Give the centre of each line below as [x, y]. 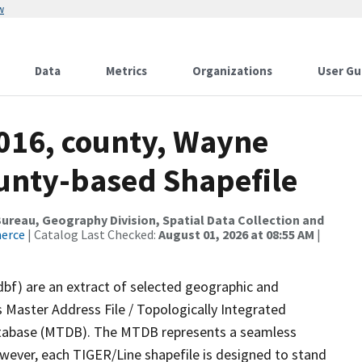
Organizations [232, 71]
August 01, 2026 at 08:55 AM [236, 234]
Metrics [126, 71]
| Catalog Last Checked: [92, 234]
